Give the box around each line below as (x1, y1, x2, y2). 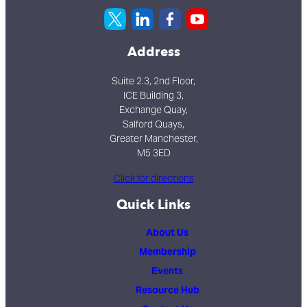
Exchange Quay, (119, 103, 188, 116)
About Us (146, 226, 188, 238)
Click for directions (113, 172, 194, 184)
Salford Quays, (123, 118, 184, 130)
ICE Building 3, (123, 89, 184, 101)
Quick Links (116, 197, 191, 212)
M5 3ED (136, 147, 171, 159)
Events (151, 265, 183, 277)
